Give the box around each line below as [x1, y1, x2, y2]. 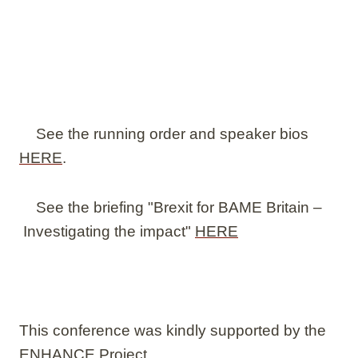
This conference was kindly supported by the [19, 321, 326, 339]
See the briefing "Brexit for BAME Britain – [32, 198, 322, 216]
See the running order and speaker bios [32, 125, 308, 142]
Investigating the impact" [19, 222, 195, 240]
